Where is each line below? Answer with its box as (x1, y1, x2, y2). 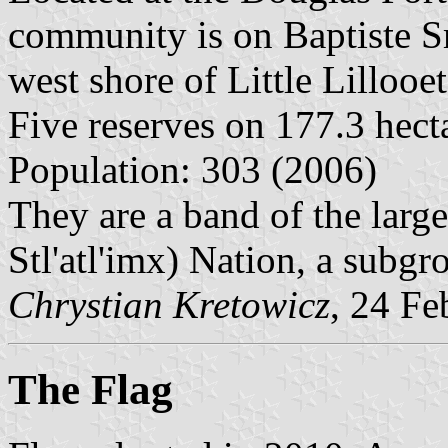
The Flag (8, 365, 173, 413)
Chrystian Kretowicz (8, 282, 330, 326)
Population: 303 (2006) (8, 147, 377, 191)
